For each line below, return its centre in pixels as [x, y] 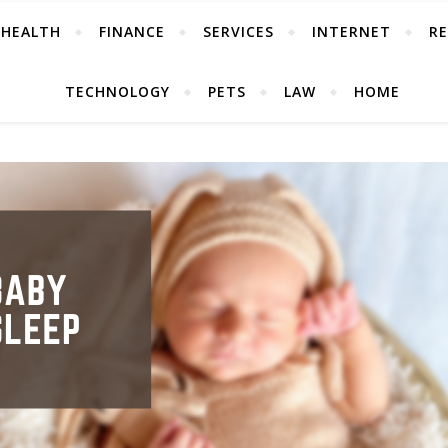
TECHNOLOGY [117, 91]
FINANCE [132, 31]
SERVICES [238, 31]
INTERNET [351, 31]
